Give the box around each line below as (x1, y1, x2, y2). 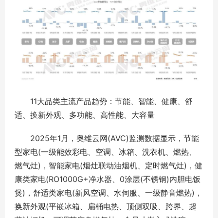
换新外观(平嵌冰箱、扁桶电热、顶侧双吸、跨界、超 (15, 201, 197, 212)
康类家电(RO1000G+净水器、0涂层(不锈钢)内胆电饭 (15, 174, 200, 184)
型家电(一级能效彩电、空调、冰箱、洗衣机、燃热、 (15, 147, 197, 157)
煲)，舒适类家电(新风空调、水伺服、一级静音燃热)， (15, 188, 202, 198)
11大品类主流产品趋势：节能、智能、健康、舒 (15, 96, 193, 107)
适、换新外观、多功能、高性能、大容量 (15, 110, 155, 120)
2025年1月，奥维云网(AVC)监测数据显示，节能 (15, 133, 199, 144)
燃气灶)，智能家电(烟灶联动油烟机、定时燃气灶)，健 (15, 161, 202, 171)
